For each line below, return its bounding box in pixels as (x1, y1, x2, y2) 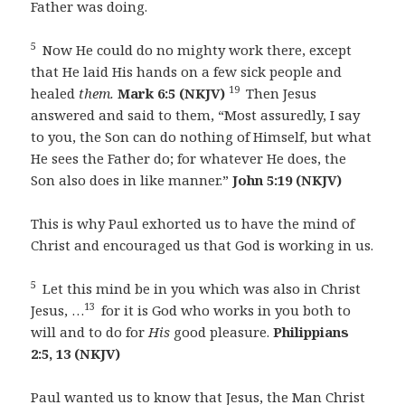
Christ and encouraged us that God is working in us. (31, 236, 374, 255)
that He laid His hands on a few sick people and (31, 62, 343, 81)
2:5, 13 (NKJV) (31, 344, 121, 363)
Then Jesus (242, 84, 317, 103)
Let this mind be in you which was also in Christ (39, 279, 362, 298)
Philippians (273, 323, 350, 342)
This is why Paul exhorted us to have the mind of (31, 214, 355, 233)
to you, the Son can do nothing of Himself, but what (31, 127, 372, 146)
